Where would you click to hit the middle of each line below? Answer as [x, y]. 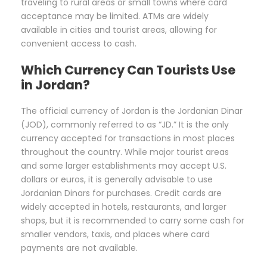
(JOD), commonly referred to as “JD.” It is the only [125, 125]
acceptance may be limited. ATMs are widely [115, 16]
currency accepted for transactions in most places [128, 139]
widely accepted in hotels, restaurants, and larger [124, 207]
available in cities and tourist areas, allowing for [119, 30]
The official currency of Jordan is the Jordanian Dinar [132, 111]
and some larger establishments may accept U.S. [124, 166]
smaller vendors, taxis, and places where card [115, 235]
